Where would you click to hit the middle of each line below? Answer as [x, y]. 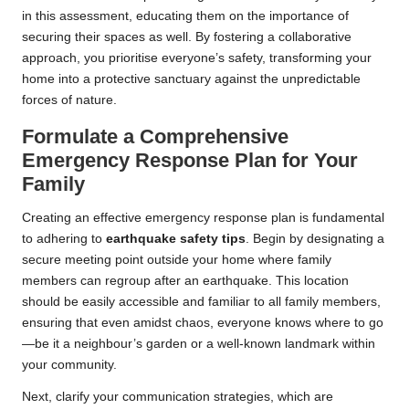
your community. [69, 364]
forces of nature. [69, 100]
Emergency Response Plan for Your [190, 160]
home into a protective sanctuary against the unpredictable [191, 79]
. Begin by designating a [315, 238]
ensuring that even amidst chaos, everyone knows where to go [203, 322]
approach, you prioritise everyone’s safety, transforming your [197, 58]
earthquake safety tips [176, 238]
